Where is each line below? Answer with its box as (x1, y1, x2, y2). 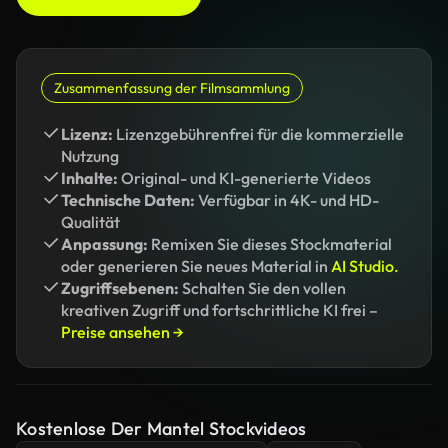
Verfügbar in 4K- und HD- (195, 190, 379, 210)
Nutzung (61, 146, 119, 166)
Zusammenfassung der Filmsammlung (54, 79, 290, 97)
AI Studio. (331, 256, 399, 276)
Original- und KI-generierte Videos (118, 168, 371, 188)
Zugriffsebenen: (61, 278, 179, 298)
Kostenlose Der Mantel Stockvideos (16, 417, 307, 440)
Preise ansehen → (61, 322, 184, 342)
